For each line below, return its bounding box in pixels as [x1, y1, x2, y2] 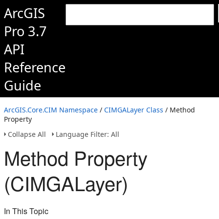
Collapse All [8, 130, 46, 139]
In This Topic [4, 205, 48, 217]
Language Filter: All [56, 130, 119, 139]
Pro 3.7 [4, 22, 47, 40]
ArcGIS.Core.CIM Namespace [4, 105, 98, 114]
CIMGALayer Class [104, 105, 163, 114]
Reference [4, 58, 66, 76]
